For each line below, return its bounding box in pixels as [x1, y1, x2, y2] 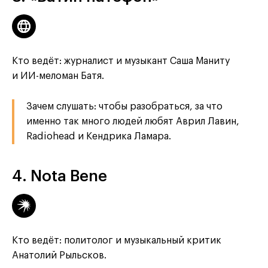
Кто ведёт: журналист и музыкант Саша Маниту [12, 56, 230, 66]
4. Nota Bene [12, 169, 107, 185]
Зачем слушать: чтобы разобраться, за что [26, 102, 223, 112]
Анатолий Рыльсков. [12, 251, 106, 261]
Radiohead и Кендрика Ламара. [26, 132, 171, 142]
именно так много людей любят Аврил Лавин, [26, 117, 239, 127]
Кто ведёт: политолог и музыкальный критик [12, 236, 221, 246]
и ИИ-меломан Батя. [12, 71, 104, 81]
